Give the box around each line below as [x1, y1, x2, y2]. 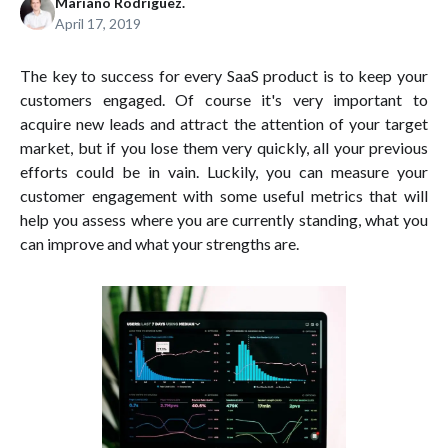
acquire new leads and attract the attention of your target [20, 113, 428, 133]
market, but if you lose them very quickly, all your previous [20, 137, 428, 157]
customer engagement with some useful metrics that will [20, 185, 428, 205]
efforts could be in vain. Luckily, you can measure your [20, 161, 428, 181]
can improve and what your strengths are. [20, 233, 299, 253]
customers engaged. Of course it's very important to [20, 89, 428, 109]
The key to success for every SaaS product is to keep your [20, 65, 428, 85]
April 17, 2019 [55, 14, 141, 32]
